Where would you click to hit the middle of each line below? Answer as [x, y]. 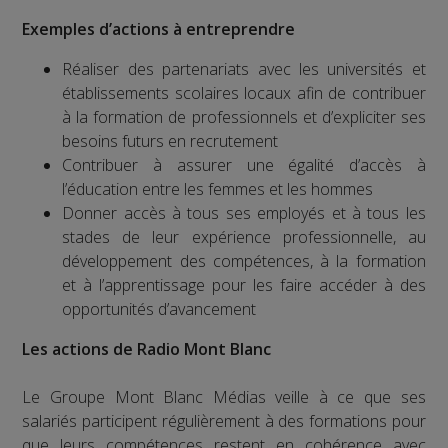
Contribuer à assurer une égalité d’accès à [244, 164]
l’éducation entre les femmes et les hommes [218, 188]
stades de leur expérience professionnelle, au [244, 236]
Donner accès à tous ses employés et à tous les [244, 212]
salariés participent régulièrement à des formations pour [224, 420]
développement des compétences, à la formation [244, 260]
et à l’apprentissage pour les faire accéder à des [244, 284]
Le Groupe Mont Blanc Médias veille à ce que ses [224, 396]
